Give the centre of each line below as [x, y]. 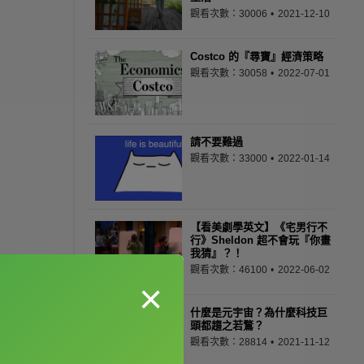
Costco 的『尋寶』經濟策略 [257, 56]
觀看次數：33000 [230, 158]
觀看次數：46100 [230, 270]
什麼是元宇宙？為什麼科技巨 [259, 312]
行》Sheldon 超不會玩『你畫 [260, 240]
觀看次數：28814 [230, 342]
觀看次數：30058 [230, 73]
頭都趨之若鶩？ [227, 325]
